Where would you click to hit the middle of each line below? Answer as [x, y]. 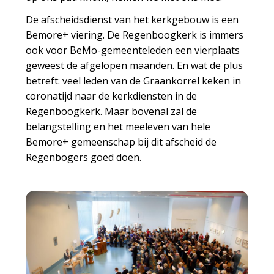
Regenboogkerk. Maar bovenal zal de [112, 111]
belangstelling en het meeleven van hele [118, 126]
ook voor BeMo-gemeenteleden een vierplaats [133, 50]
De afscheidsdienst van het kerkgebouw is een [132, 19]
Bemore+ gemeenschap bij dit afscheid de [121, 142]
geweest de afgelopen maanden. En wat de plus [135, 65]
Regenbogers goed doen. [84, 157]
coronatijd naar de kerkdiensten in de [112, 96]
